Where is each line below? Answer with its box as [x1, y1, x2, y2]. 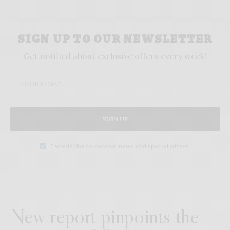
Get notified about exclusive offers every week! [23, 51, 207, 62]
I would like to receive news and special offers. [51, 142, 190, 150]
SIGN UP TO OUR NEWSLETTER [17, 32, 213, 47]
